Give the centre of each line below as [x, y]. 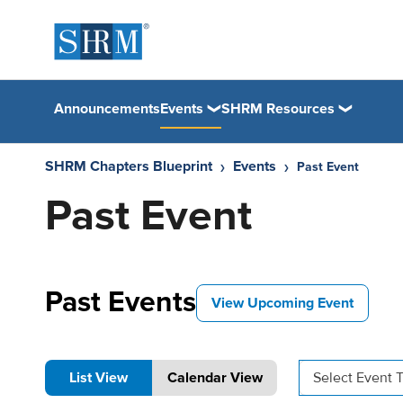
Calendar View [215, 378]
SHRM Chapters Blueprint [129, 166]
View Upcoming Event [282, 303]
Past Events [121, 303]
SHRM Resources [278, 108]
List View [99, 378]
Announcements [107, 108]
